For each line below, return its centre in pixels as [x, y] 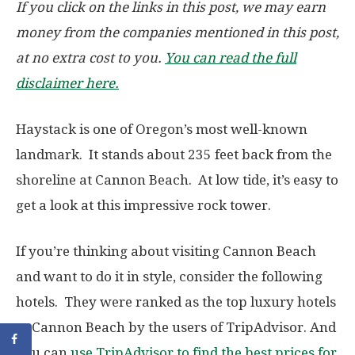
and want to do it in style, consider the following [169, 277]
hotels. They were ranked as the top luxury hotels [176, 302]
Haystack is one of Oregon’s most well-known [162, 130]
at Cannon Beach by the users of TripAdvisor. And [176, 328]
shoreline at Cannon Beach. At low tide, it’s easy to [177, 180]
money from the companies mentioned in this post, [177, 33]
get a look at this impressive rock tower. [143, 206]
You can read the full [231, 58]
